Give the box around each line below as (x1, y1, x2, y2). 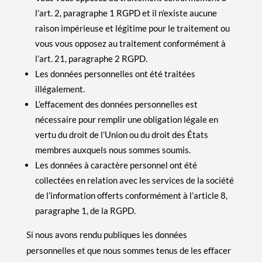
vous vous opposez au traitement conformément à (35, 37, 226, 49)
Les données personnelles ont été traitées (35, 68, 195, 79)
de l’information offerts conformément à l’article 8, (35, 189, 227, 201)
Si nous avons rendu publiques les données (26, 229, 187, 240)
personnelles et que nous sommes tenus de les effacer (26, 244, 231, 256)
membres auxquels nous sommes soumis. (35, 144, 191, 155)
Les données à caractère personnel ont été (35, 159, 197, 170)
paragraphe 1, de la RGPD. (35, 205, 136, 216)
